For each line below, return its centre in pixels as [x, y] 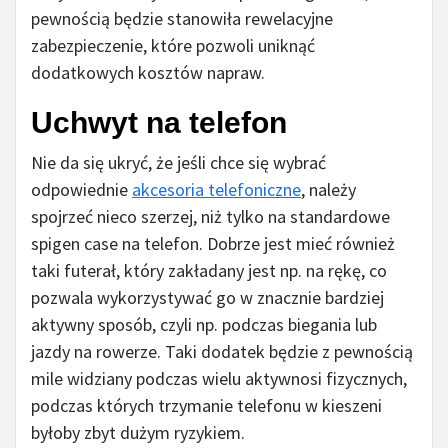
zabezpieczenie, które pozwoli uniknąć [173, 46]
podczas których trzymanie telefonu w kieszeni [206, 406]
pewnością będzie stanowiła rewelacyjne [182, 19]
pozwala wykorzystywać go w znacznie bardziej [207, 298]
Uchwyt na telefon [159, 123]
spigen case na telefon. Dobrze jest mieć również [213, 244]
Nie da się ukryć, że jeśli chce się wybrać [178, 163]
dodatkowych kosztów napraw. [148, 73]
